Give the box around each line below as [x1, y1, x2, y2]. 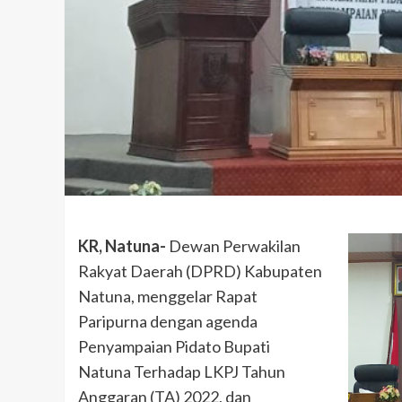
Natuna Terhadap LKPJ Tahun [78, 361, 285, 381]
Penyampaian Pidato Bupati [78, 336, 270, 356]
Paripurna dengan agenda [78, 310, 258, 331]
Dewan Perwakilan [166, 235, 301, 256]
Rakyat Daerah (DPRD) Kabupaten [78, 260, 322, 281]
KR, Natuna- [78, 235, 166, 256]
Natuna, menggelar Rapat [78, 285, 258, 306]
